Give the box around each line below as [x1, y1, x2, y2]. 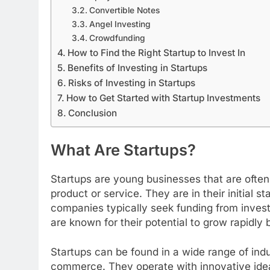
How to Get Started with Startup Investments [66, 92, 261, 104]
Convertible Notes [89, 5, 160, 16]
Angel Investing [89, 19, 151, 30]
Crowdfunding [89, 33, 145, 43]
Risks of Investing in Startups [68, 77, 196, 89]
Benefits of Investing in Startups [67, 62, 208, 74]
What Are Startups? [51, 140, 196, 159]
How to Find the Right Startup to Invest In [67, 47, 246, 59]
